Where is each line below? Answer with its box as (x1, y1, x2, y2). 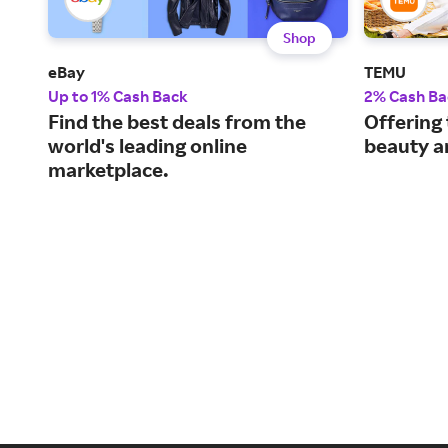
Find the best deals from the (48, 109, 306, 135)
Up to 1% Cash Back (48, 86, 188, 107)
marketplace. (48, 157, 169, 183)
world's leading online (48, 133, 247, 159)
